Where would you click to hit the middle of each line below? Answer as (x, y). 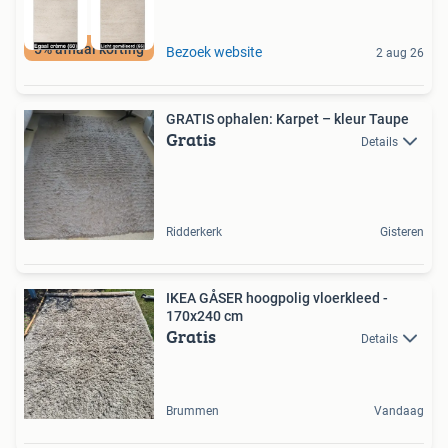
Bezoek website (214, 51)
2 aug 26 (400, 52)
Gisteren (402, 231)
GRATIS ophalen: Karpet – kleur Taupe (287, 118)
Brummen (192, 410)
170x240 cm (204, 315)
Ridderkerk (194, 231)
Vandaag (399, 410)
